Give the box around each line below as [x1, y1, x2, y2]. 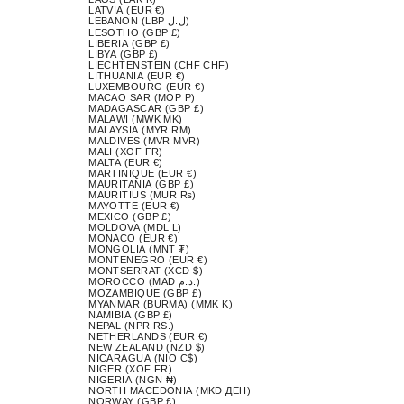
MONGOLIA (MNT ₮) [88, 243, 190, 254]
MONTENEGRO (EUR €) [88, 253, 208, 265]
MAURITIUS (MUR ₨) [88, 188, 197, 200]
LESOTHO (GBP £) [88, 26, 181, 38]
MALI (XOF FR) [88, 145, 163, 157]
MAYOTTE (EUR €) [88, 199, 180, 211]
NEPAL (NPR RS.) [88, 319, 175, 331]
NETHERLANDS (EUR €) [88, 330, 208, 342]
